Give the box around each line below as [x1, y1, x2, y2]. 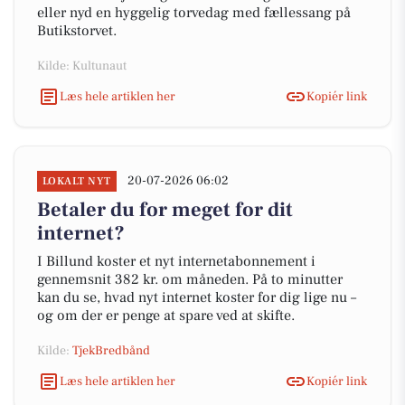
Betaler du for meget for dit [37, 197, 293, 222]
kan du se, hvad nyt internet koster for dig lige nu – [37, 288, 356, 306]
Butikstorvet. [37, 22, 117, 40]
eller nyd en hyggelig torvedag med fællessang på [37, 4, 351, 22]
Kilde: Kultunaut [37, 58, 127, 74]
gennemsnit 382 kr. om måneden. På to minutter [37, 270, 343, 288]
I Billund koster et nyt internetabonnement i [37, 252, 316, 270]
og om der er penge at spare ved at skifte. [37, 306, 295, 325]
